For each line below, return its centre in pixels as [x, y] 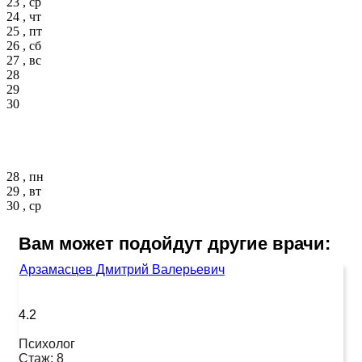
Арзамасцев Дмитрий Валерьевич [122, 269]
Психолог [47, 343]
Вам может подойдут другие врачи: [175, 243]
